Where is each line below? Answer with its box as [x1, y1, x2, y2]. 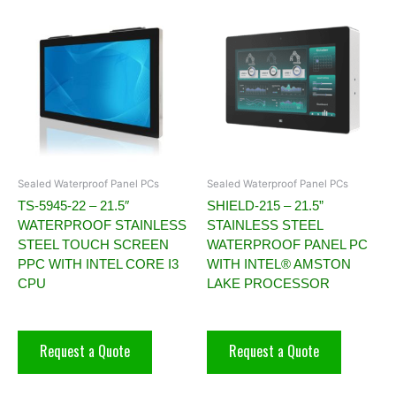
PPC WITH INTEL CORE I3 [18, 255, 179, 271]
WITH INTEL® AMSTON [207, 255, 351, 271]
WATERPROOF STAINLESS [18, 217, 187, 232]
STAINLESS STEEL [207, 217, 323, 232]
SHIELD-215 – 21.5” [207, 197, 324, 213]
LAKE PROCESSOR [207, 275, 330, 291]
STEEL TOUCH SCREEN [18, 236, 169, 252]
